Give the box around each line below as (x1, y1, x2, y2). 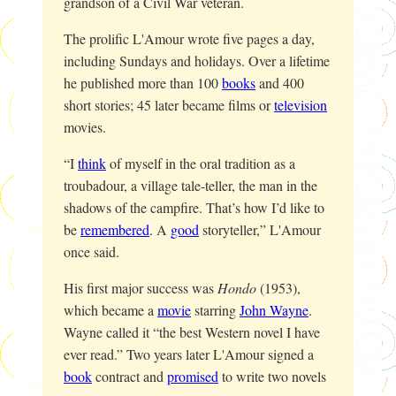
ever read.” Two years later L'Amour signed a (64, 344, 314, 363)
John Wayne (240, 300, 308, 319)
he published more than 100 (64, 72, 222, 92)
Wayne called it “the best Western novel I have (64, 322, 320, 341)
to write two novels (218, 366, 326, 385)
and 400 (255, 72, 304, 92)
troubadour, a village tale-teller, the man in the (64, 175, 317, 194)
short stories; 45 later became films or (64, 95, 274, 114)
